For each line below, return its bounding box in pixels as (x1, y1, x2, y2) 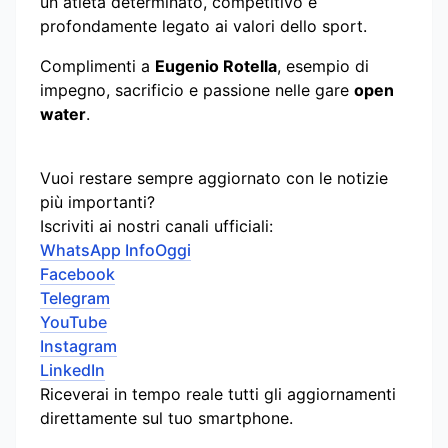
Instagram (40, 335, 117, 356)
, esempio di (277, 55, 369, 76)
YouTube (40, 311, 107, 332)
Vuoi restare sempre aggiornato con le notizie (40, 167, 388, 188)
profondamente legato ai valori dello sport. (40, 15, 367, 36)
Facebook (40, 263, 115, 284)
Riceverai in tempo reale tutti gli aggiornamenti (40, 383, 396, 404)
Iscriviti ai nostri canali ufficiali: (40, 215, 273, 236)
